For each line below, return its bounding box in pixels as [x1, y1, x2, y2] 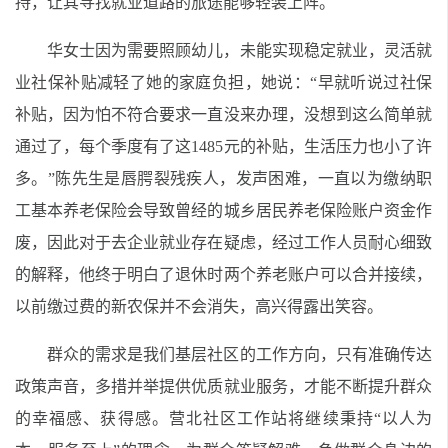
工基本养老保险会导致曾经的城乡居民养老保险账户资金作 [15, 202, 432, 219]
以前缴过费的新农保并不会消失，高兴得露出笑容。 [15, 298, 383, 315]
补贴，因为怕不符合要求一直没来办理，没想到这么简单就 [15, 106, 432, 123]
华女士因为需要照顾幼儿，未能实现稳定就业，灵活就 [47, 42, 432, 59]
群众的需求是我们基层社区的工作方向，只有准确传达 [47, 346, 432, 363]
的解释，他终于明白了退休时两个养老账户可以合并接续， [15, 266, 432, 283]
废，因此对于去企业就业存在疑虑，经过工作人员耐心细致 [15, 234, 432, 251]
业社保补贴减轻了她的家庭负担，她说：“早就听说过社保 [15, 74, 432, 91]
